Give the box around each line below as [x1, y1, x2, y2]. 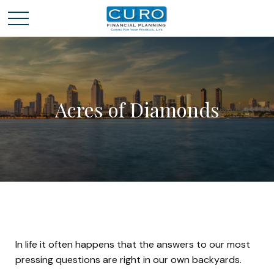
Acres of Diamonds [54, 96, 220, 122]
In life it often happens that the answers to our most [15, 238, 250, 251]
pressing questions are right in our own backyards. [15, 253, 242, 266]
